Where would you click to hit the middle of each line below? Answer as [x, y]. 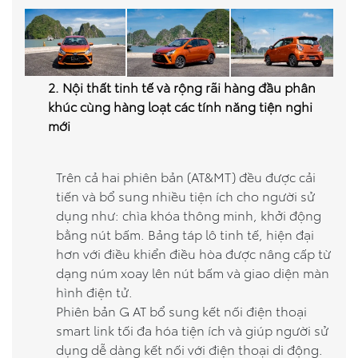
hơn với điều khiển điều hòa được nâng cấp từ [193, 253]
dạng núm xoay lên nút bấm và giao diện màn [193, 272]
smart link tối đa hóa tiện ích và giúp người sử [192, 330]
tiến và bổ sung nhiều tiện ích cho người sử [185, 195]
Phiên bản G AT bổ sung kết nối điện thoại [181, 310]
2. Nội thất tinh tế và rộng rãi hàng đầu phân [182, 87]
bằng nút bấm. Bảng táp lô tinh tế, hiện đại [185, 234]
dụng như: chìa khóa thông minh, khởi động [189, 215]
